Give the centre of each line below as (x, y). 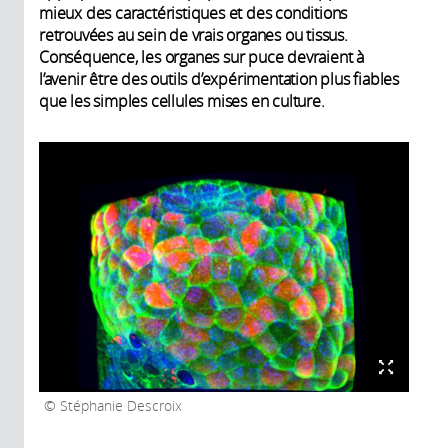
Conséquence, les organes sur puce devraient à (201, 57)
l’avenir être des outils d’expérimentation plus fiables (219, 79)
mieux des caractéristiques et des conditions (193, 13)
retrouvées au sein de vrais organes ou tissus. (193, 35)
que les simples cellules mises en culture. (182, 101)
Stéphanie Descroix (119, 406)
